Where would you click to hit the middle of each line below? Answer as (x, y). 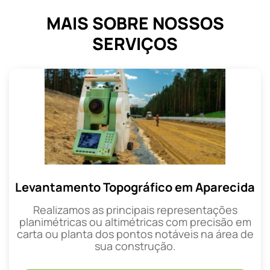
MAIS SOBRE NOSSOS (135, 23)
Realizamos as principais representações (135, 209)
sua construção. (135, 246)
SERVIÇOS (135, 43)
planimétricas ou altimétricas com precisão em (135, 221)
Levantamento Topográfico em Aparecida (135, 187)
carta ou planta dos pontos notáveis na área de (135, 234)
